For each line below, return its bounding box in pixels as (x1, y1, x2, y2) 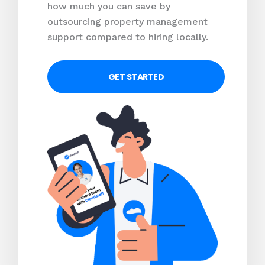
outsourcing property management (47, 16, 208, 28)
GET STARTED (108, 70, 164, 83)
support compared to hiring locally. (47, 31, 208, 43)
